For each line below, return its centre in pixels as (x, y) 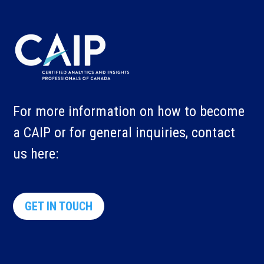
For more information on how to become (129, 111)
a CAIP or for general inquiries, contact (124, 132)
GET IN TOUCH (59, 206)
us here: (36, 154)
